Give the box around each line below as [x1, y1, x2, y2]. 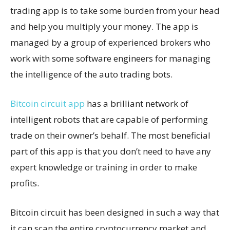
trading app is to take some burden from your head [10, 4, 220, 16]
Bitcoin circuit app [10, 97, 85, 109]
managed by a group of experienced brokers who [10, 36, 210, 48]
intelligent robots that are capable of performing [10, 113, 208, 125]
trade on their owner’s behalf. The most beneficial [10, 129, 210, 141]
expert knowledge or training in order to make [10, 161, 197, 173]
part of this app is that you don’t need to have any [10, 145, 211, 157]
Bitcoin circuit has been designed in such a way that [10, 206, 219, 218]
